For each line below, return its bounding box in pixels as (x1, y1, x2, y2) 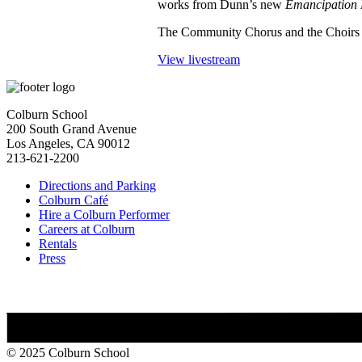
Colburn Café (39, 193, 108, 208)
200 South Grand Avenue (6, 122, 137, 137)
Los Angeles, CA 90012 (6, 137, 130, 151)
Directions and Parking (39, 179, 156, 193)
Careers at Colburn (39, 222, 135, 237)
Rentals (39, 237, 77, 251)
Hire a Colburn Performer (39, 208, 170, 222)
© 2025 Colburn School (6, 346, 129, 360)
